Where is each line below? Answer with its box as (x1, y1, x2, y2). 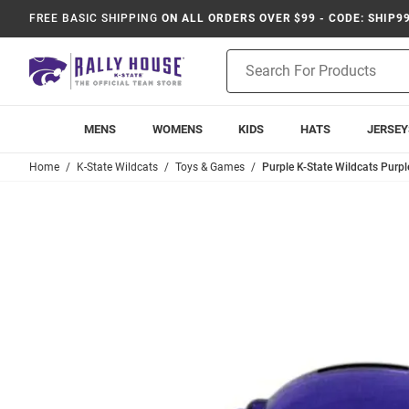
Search (226, 70, 266, 85)
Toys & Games (175, 161, 245, 173)
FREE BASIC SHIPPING (29, 12, 159, 25)
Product (226, 51, 272, 66)
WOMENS (152, 122, 203, 136)
